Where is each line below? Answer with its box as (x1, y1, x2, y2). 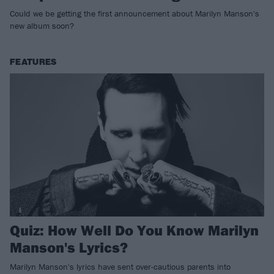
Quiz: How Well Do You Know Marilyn (10, 221, 259, 239)
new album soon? (10, 20, 74, 32)
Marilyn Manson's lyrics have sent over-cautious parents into (10, 261, 231, 272)
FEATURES (10, 57, 57, 68)
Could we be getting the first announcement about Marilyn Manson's (10, 8, 259, 20)
